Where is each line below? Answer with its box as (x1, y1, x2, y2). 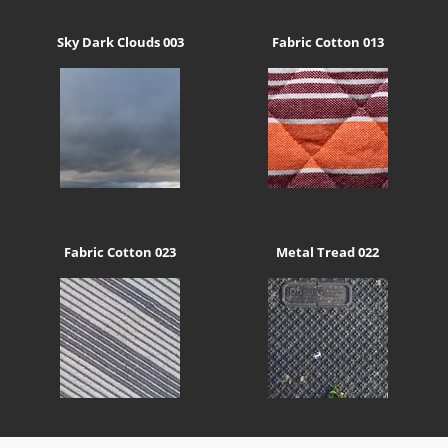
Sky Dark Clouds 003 (56, 33, 184, 52)
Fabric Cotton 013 (271, 33, 384, 52)
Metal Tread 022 (276, 242, 380, 261)
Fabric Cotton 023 (64, 242, 177, 261)
